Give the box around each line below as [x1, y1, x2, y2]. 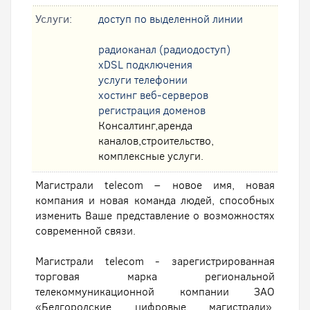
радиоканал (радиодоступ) [98, 42, 230, 57]
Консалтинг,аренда [98, 118, 192, 133]
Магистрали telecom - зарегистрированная [35, 254, 275, 268]
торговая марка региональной [35, 269, 275, 284]
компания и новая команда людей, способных [35, 193, 275, 208]
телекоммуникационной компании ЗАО [35, 284, 275, 299]
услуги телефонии [98, 73, 188, 87]
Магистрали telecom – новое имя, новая [35, 178, 275, 192]
